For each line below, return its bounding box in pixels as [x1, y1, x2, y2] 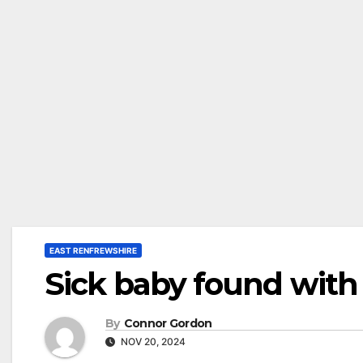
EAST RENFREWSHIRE [49, 246, 137, 255]
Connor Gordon [123, 316, 212, 331]
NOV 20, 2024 [118, 335, 186, 348]
